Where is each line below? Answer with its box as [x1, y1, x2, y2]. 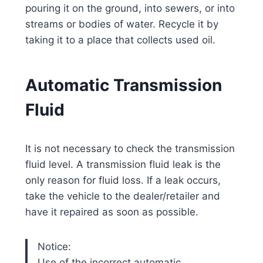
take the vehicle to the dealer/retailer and [25, 190, 220, 202]
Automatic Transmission [25, 75, 222, 95]
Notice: [37, 240, 71, 252]
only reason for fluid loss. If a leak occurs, [25, 174, 221, 186]
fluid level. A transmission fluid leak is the [25, 158, 221, 170]
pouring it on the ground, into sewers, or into [25, 2, 235, 14]
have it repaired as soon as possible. [25, 205, 198, 218]
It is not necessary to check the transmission [25, 142, 235, 154]
